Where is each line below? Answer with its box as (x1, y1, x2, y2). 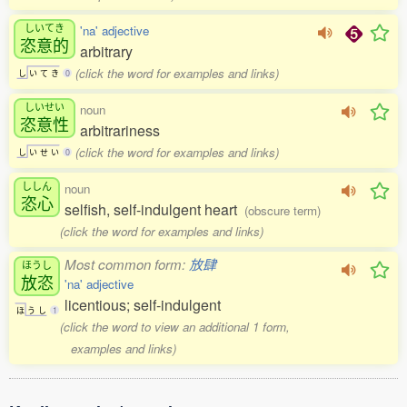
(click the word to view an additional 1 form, (60, 318, 291, 335)
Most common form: (65, 254, 189, 273)
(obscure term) (244, 202, 321, 219)
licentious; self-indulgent (65, 294, 221, 315)
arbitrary (80, 41, 133, 62)
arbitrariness (80, 120, 160, 141)
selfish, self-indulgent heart (65, 199, 244, 220)
